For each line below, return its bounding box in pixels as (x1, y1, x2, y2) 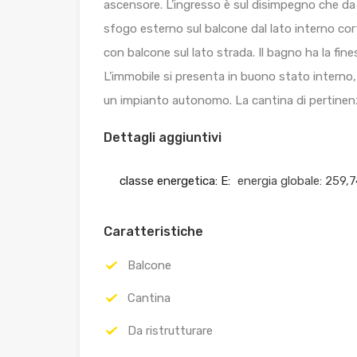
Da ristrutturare (127, 324, 213, 339)
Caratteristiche (104, 224, 203, 240)
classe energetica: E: (120, 174, 230, 189)
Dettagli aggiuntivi (104, 130, 222, 146)
